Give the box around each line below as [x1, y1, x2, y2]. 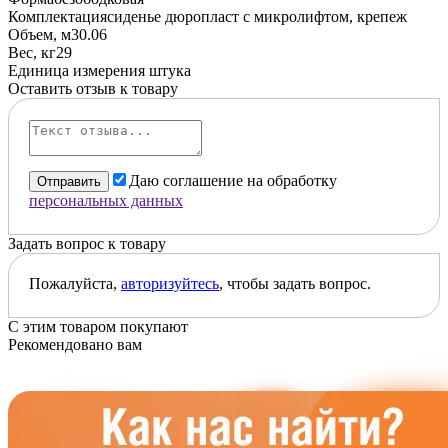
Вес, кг [8, 43, 56, 61]
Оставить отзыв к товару [8, 79, 178, 97]
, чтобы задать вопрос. [219, 274, 371, 292]
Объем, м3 [8, 25, 79, 43]
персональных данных [29, 191, 183, 209]
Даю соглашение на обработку [129, 171, 337, 189]
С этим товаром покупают [8, 317, 188, 335]
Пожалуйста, [29, 274, 121, 292]
